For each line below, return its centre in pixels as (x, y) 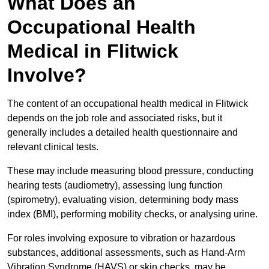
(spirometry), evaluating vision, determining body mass (123, 200)
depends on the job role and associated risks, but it (115, 118)
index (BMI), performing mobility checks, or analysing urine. (132, 214)
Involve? (47, 75)
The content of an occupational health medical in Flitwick (128, 104)
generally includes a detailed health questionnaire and (122, 133)
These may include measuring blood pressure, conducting (130, 171)
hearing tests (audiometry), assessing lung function (115, 186)
